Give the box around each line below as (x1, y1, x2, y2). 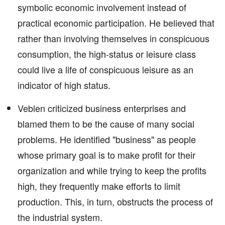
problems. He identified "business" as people (18, 133, 196, 146)
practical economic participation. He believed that (18, 16, 214, 29)
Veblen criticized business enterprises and (18, 101, 186, 115)
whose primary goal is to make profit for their (18, 148, 195, 161)
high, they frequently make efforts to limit (18, 179, 180, 192)
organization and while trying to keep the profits (18, 164, 206, 177)
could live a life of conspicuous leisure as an (18, 63, 193, 76)
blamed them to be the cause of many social (18, 117, 194, 130)
